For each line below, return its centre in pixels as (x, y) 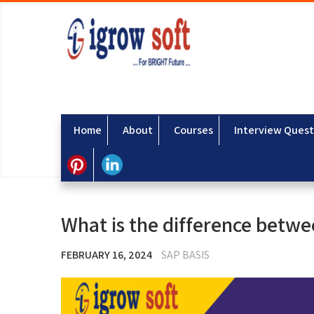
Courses (193, 130)
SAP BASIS (185, 255)
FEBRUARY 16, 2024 (107, 255)
